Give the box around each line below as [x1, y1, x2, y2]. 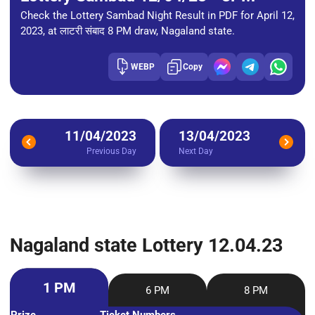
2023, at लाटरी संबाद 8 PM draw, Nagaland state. [20, 24, 235, 37]
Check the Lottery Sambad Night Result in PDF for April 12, [20, 8, 295, 22]
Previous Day [86, 146, 136, 156]
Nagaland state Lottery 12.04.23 [10, 234, 283, 257]
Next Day [179, 146, 213, 156]
